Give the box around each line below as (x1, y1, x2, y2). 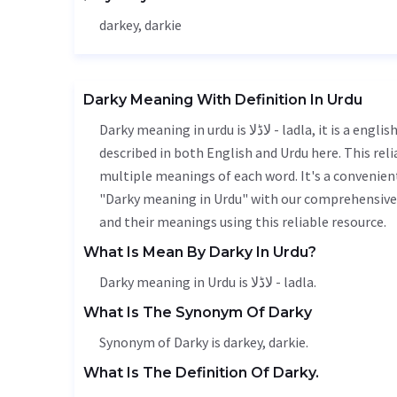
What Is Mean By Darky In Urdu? (83, 244, 316, 261)
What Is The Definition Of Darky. (83, 364, 319, 381)
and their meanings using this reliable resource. (99, 213, 386, 230)
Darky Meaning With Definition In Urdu (83, 91, 362, 108)
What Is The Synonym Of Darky (83, 304, 312, 321)
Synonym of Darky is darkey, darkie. (99, 333, 308, 351)
